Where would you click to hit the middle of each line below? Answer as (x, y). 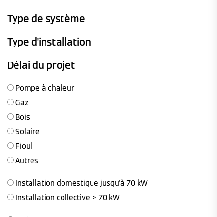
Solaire (27, 131)
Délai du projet (41, 65)
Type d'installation (49, 42)
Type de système (46, 19)
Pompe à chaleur (44, 88)
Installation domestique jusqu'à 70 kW (81, 183)
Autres (26, 160)
